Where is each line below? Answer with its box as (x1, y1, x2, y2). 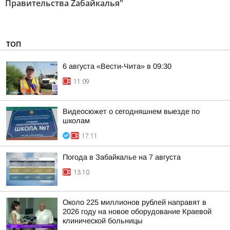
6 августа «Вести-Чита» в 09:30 (63, 62, 171, 70)
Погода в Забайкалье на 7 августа (63, 153, 181, 161)
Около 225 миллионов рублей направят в (63, 198, 206, 206)
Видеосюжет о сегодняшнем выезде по (63, 107, 200, 116)
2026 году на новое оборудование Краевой (63, 207, 212, 216)
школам (63, 117, 90, 125)
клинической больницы (63, 217, 142, 225)
